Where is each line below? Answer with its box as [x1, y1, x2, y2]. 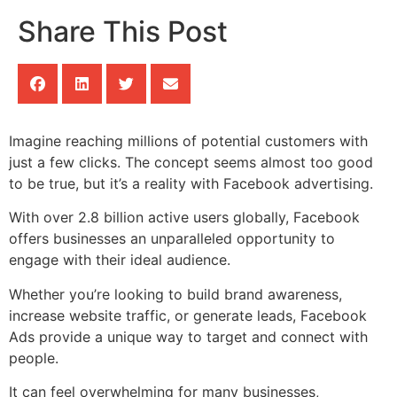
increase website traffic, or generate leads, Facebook [9, 306, 367, 324]
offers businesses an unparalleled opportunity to [9, 230, 335, 248]
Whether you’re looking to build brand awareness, [9, 284, 342, 303]
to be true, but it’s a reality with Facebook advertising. [9, 175, 373, 192]
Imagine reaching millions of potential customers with [9, 132, 368, 150]
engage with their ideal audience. [9, 251, 230, 269]
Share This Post [18, 14, 228, 49]
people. [9, 348, 58, 367]
